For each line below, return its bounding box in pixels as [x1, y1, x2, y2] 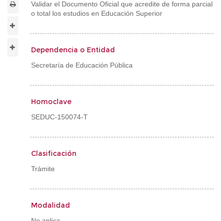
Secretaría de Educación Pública [31, 61, 133, 69]
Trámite [31, 165, 55, 173]
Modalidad [31, 201, 70, 210]
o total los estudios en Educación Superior [31, 9, 162, 17]
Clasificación [31, 149, 76, 158]
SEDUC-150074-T [31, 113, 88, 121]
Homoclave [31, 97, 72, 106]
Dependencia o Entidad [31, 45, 115, 54]
